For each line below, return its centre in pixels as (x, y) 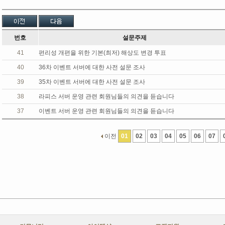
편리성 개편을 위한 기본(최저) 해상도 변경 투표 (102, 53)
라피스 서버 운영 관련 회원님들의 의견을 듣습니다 (106, 96)
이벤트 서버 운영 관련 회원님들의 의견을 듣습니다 (106, 111)
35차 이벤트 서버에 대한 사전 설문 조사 (92, 82)
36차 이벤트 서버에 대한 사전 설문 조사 (92, 67)
